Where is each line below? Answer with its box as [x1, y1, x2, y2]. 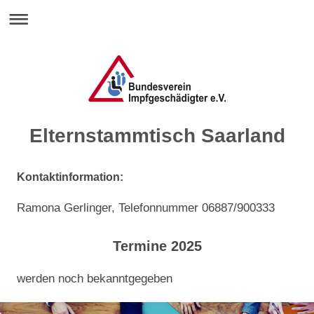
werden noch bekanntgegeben [17, 272, 172, 285]
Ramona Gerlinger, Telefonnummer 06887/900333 [17, 201, 275, 214]
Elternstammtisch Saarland [29, 125, 285, 146]
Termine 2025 [112, 238, 202, 254]
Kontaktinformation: [17, 171, 123, 183]
